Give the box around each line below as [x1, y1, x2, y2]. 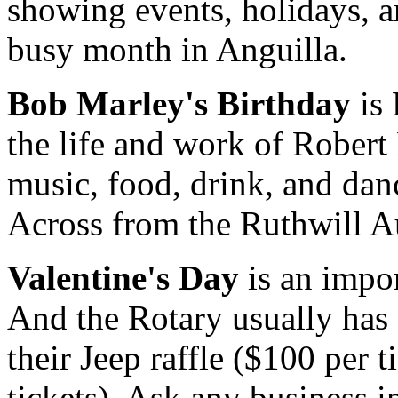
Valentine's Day [7, 258, 239, 297]
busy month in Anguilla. [7, 29, 347, 68]
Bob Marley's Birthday [7, 84, 351, 123]
